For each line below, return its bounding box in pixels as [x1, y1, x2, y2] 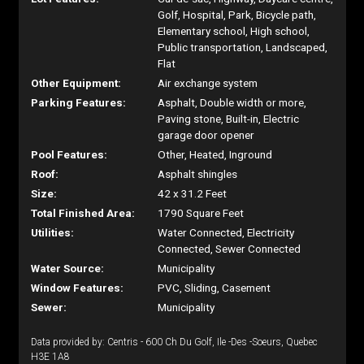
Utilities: [30, 226, 74, 239]
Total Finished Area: [30, 206, 135, 219]
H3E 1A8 [30, 351, 70, 362]
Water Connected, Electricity [158, 226, 295, 239]
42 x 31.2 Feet [158, 187, 227, 200]
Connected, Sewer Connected [158, 242, 301, 255]
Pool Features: [30, 148, 107, 161]
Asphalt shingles [158, 167, 238, 180]
